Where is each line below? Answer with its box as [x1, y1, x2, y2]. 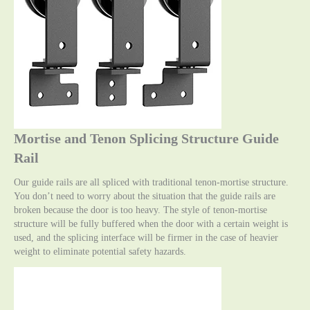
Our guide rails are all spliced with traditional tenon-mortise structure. [14, 176, 289, 188]
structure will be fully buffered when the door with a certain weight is [14, 218, 288, 229]
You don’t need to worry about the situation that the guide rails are [14, 190, 275, 201]
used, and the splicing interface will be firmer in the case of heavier [14, 232, 278, 243]
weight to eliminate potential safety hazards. [14, 246, 186, 257]
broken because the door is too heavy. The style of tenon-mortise [14, 204, 267, 215]
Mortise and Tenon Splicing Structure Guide [14, 130, 279, 146]
